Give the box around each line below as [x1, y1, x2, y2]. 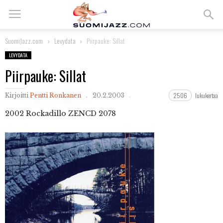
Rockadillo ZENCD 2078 [26, 109, 116, 118]
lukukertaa [195, 91, 218, 100]
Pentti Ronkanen [30, 92, 81, 99]
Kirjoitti [5, 92, 28, 99]
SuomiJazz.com [5, 35, 43, 46]
